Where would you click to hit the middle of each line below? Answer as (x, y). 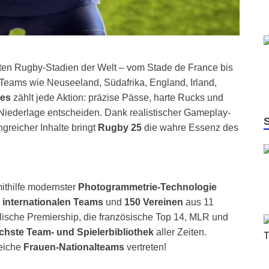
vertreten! (145, 247)
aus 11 (198, 202)
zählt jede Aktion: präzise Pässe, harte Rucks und (117, 98)
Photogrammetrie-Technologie (147, 187)
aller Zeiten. (180, 232)
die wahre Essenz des (190, 128)
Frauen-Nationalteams (74, 247)
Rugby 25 (120, 128)
